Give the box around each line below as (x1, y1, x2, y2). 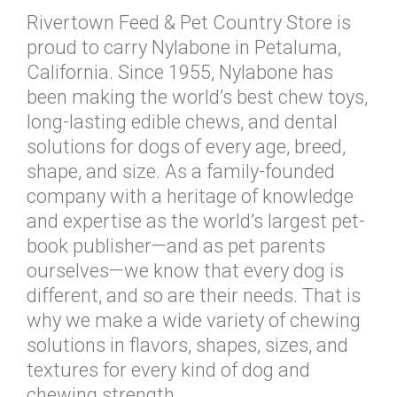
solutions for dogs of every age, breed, (27, 136, 346, 158)
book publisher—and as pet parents (27, 235, 325, 257)
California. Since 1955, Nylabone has (27, 61, 333, 83)
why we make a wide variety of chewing (27, 309, 361, 331)
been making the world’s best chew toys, (27, 86, 368, 108)
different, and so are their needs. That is (27, 284, 361, 307)
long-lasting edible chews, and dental (27, 111, 338, 133)
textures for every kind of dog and (27, 359, 310, 381)
